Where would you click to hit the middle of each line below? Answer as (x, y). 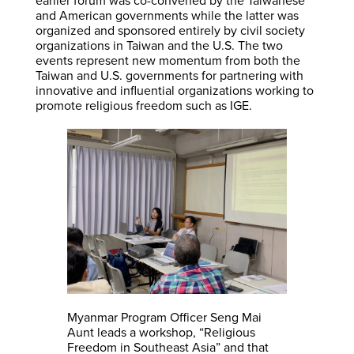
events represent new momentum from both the (168, 60)
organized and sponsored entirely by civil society (170, 30)
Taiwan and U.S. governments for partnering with (169, 75)
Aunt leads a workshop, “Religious (161, 332)
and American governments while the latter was (167, 15)
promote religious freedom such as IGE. (143, 105)
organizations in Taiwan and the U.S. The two (159, 45)
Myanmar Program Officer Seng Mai (164, 317)
